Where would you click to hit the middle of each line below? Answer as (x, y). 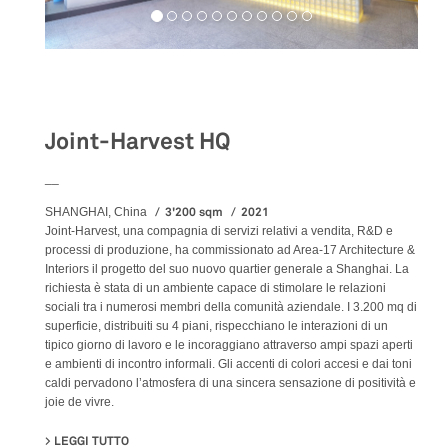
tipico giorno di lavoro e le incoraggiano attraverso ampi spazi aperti (229, 345)
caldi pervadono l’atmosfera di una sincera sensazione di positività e (230, 383)
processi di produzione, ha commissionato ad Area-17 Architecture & (230, 250)
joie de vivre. (79, 402)
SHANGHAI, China (96, 212)
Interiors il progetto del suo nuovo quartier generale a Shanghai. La (227, 269)
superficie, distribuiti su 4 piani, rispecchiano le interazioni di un (216, 326)
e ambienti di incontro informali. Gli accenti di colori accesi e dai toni (228, 364)
